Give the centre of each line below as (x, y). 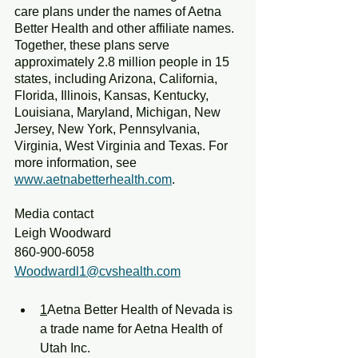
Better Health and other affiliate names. (126, 28)
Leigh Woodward (63, 233)
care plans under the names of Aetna (119, 11)
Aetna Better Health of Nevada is (141, 309)
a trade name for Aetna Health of (133, 328)
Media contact (54, 213)
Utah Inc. (65, 348)
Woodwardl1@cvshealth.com (97, 271)
